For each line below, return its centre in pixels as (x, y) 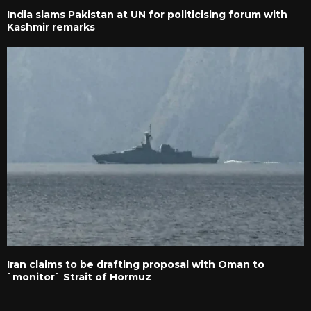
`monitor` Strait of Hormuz (79, 277)
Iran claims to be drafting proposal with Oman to (136, 264)
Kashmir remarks (51, 27)
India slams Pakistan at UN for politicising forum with (147, 15)
